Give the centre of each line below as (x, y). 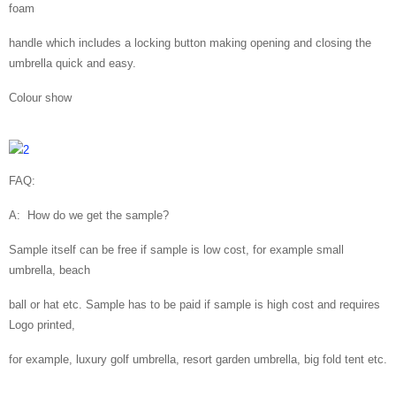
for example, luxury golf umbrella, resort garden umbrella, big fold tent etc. (198, 359)
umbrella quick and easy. (72, 63)
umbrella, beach (49, 270)
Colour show (40, 97)
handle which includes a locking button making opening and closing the (190, 42)
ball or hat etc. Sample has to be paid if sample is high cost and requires (194, 304)
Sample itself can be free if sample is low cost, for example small (176, 249)
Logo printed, (42, 324)
